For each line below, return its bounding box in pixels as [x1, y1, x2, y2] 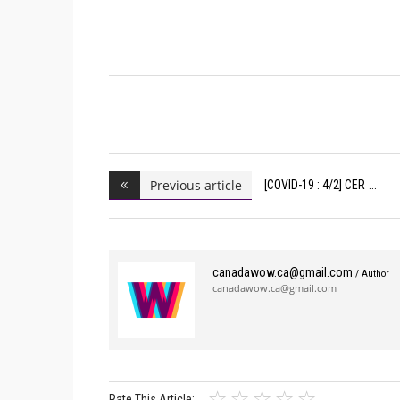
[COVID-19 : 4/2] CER [264, 178, 365, 193]
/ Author [355, 267, 389, 279]
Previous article [150, 176, 242, 194]
